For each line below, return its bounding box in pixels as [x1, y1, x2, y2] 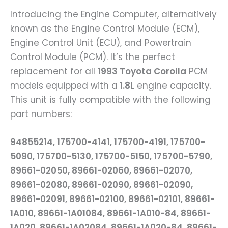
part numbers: [10, 108, 72, 121]
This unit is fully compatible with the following [10, 94, 211, 106]
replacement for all [10, 65, 98, 78]
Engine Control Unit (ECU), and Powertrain [10, 37, 191, 49]
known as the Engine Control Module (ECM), [10, 22, 199, 35]
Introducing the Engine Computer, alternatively [10, 8, 217, 21]
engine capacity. [134, 79, 211, 92]
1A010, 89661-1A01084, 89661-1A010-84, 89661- [10, 207, 211, 220]
